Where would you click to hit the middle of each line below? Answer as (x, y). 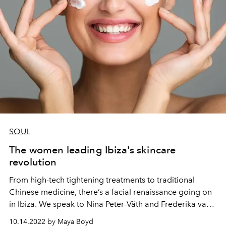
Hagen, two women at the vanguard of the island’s (101, 216)
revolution (33, 162)
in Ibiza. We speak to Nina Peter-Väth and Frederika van (110, 204)
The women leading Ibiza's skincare (93, 150)
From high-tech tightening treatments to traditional (102, 180)
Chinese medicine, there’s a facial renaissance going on (110, 192)
